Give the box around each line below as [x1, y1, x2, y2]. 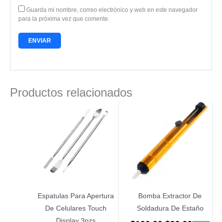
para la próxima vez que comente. [18, 15, 110, 22]
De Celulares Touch [45, 204, 107, 213]
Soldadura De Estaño [136, 204, 204, 213]
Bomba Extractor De [138, 192, 202, 200]
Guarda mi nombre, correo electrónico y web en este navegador [26, 6, 198, 13]
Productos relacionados [10, 86, 132, 100]
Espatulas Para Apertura [38, 192, 114, 200]
